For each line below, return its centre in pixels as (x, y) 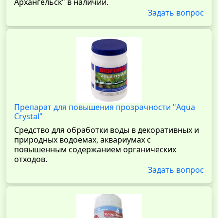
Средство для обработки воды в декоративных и (107, 130)
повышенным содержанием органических (95, 149)
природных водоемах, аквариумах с (82, 140)
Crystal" (28, 116)
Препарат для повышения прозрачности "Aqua (105, 107)
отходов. (31, 159)
